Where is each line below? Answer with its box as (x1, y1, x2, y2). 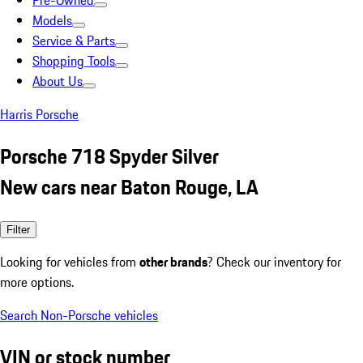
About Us (32, 71, 83, 91)
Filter (6, 223, 30, 236)
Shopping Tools (32, 51, 115, 70)
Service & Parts (32, 31, 115, 50)
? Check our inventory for (207, 251, 341, 271)
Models (32, 11, 72, 30)
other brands (139, 251, 207, 271)
